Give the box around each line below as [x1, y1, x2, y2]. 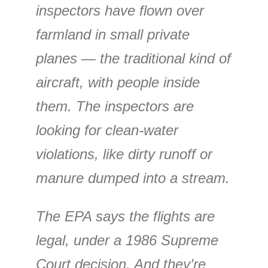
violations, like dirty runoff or [36, 146, 212, 162]
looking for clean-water [36, 122, 178, 138]
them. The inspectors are [36, 98, 194, 114]
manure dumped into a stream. [36, 170, 230, 186]
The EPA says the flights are [36, 208, 215, 224]
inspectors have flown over [36, 2, 204, 19]
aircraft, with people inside [36, 74, 200, 90]
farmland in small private [36, 26, 190, 42]
